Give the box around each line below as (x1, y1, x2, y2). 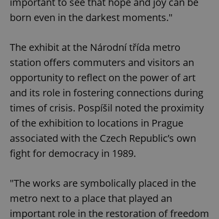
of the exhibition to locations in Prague (10, 116, 183, 130)
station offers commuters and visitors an (10, 55, 194, 69)
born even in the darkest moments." (10, 10, 173, 24)
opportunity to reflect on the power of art (10, 70, 196, 84)
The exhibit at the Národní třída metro (10, 40, 180, 54)
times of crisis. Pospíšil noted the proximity (10, 101, 204, 114)
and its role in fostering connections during (10, 86, 203, 99)
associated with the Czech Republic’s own (10, 131, 196, 145)
